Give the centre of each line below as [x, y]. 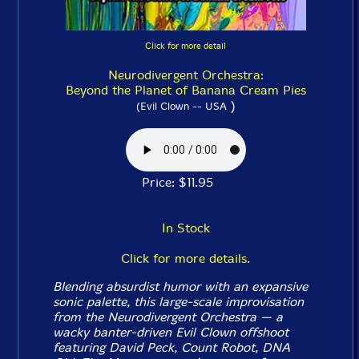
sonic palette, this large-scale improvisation [179, 302]
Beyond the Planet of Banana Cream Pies [186, 90]
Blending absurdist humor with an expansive [181, 286]
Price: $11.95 [186, 182]
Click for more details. [186, 258]
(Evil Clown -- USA [181, 106]
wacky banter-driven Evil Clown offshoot [171, 332]
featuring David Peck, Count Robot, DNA [172, 347]
